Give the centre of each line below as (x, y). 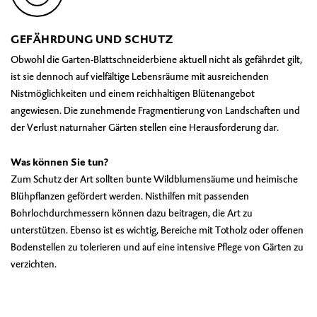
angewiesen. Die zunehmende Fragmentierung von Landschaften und (155, 110)
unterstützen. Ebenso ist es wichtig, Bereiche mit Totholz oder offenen (157, 230)
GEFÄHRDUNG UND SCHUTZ (92, 39)
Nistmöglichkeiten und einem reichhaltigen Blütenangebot (133, 93)
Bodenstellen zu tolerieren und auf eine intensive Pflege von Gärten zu (157, 247)
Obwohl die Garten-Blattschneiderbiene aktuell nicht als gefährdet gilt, (156, 59)
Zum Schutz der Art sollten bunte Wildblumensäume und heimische (154, 179)
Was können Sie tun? (59, 162)
